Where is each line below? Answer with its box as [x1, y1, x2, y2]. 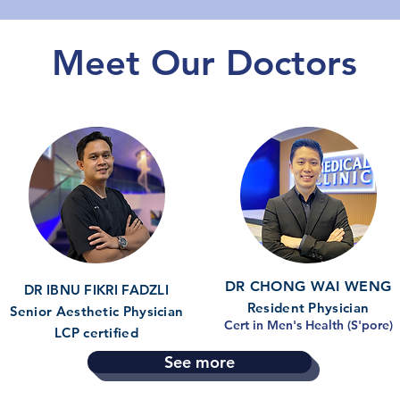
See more [164, 352, 235, 372]
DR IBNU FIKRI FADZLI [24, 281, 169, 298]
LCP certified [54, 324, 138, 341]
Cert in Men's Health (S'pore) [223, 317, 393, 333]
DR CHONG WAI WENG [224, 278, 392, 295]
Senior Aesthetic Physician [9, 303, 184, 320]
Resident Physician [246, 299, 370, 316]
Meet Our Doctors [52, 41, 357, 84]
